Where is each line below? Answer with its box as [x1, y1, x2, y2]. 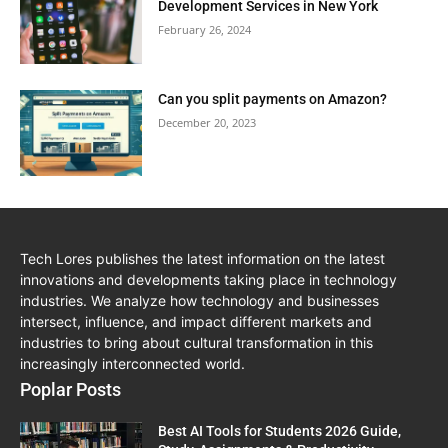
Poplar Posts [20, 378, 121, 400]
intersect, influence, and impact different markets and [20, 312, 372, 330]
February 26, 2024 [158, 22, 252, 38]
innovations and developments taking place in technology [20, 270, 397, 288]
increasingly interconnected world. [20, 354, 245, 372]
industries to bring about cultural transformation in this [20, 333, 373, 351]
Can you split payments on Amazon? [158, 91, 388, 108]
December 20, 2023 [158, 115, 257, 131]
